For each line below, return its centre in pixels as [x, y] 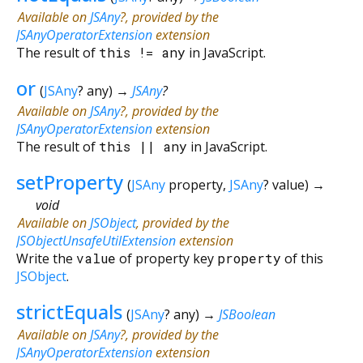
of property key [167, 258]
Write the [46, 258]
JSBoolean [247, 314]
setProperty [70, 181]
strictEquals [69, 311]
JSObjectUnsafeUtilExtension [96, 240]
